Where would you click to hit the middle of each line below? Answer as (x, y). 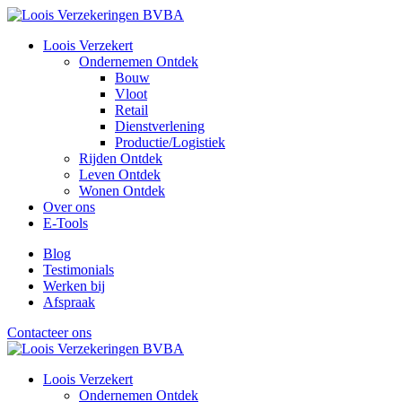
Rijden (100, 158)
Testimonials (79, 270)
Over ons (69, 207)
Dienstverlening (160, 126)
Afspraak (69, 302)
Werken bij (74, 286)
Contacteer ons (49, 332)
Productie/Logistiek (170, 142)
